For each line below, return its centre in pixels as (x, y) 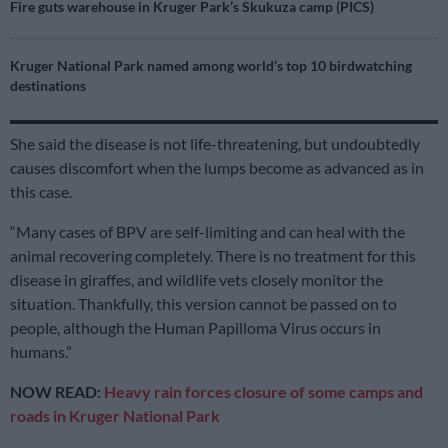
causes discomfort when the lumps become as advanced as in (217, 168)
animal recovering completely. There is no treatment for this (213, 256)
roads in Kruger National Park (115, 416)
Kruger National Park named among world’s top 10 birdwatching (211, 66)
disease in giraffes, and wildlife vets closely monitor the (196, 280)
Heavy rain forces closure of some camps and (263, 392)
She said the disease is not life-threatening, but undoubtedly (215, 144)
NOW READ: (57, 392)
